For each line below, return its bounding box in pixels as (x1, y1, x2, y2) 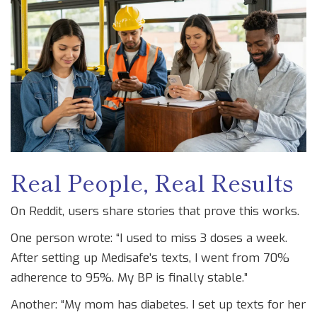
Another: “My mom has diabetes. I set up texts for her (11, 296, 306, 313)
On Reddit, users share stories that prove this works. (11, 203, 299, 220)
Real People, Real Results (11, 166, 294, 199)
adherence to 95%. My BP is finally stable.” (11, 270, 248, 287)
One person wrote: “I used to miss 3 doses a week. (11, 230, 287, 247)
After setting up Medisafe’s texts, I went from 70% (11, 250, 289, 267)
